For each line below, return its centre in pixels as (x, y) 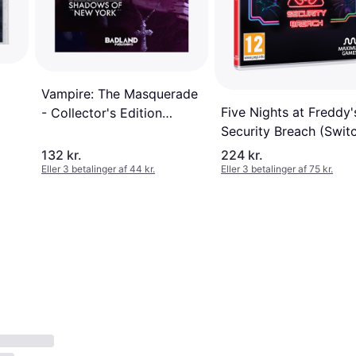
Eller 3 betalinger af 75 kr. (277, 169)
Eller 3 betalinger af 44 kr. (98, 169)
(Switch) (66, 132)
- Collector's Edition (102, 113)
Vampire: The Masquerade (120, 94)
